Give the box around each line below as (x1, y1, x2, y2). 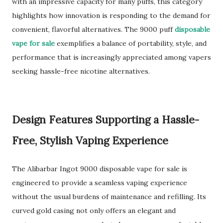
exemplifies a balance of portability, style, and (55, 39, 207, 48)
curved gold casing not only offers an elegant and (12, 206, 176, 215)
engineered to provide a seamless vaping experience (12, 178, 187, 187)
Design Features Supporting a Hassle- (12, 113, 199, 126)
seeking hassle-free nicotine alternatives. (12, 67, 150, 76)
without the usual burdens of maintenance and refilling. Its (12, 192, 206, 201)
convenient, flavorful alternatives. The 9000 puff (12, 25, 175, 34)
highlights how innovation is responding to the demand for (12, 11, 211, 20)
